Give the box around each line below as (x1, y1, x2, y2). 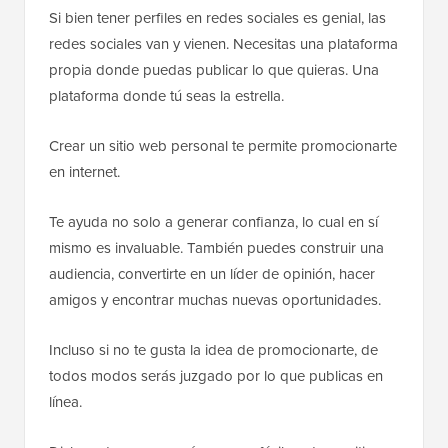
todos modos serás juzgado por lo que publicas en (49, 365, 383, 387)
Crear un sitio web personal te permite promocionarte (49, 135, 397, 157)
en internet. (49, 161, 120, 183)
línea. (49, 391, 82, 413)
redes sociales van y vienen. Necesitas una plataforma (49, 33, 398, 55)
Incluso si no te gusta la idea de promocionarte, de (49, 339, 378, 361)
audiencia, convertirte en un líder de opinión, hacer (49, 263, 375, 285)
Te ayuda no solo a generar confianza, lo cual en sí (49, 211, 378, 233)
